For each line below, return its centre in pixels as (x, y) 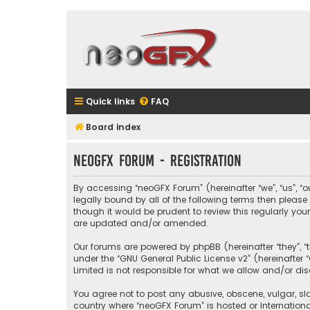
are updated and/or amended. (141, 224)
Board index (113, 127)
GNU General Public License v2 (184, 259)
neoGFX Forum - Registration (157, 161)
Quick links (110, 101)
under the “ (97, 259)
